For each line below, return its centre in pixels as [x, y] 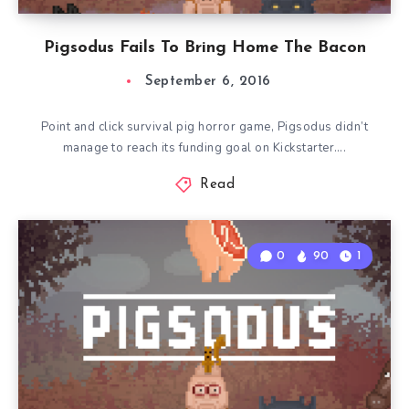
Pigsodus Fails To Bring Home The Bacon [204, 48]
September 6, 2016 [208, 82]
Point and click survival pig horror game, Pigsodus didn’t [204, 127]
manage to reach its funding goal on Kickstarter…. [204, 148]
